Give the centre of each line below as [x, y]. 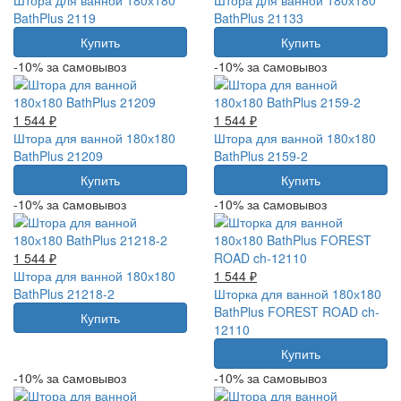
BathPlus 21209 [58, 155]
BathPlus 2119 [55, 17]
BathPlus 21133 [259, 17]
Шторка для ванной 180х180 [298, 293]
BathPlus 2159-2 [261, 155]
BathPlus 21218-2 [64, 293]
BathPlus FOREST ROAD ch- [297, 311]
